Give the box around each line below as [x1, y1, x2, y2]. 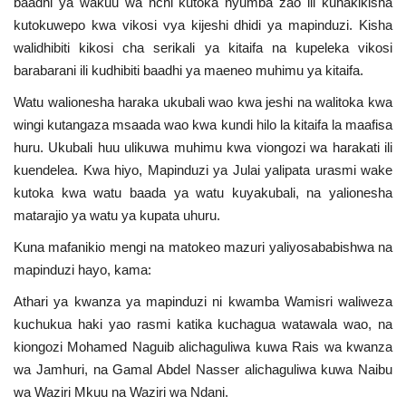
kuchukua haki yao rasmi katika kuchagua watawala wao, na [14, 315, 392, 332]
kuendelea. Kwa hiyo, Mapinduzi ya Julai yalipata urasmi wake [14, 161, 392, 178]
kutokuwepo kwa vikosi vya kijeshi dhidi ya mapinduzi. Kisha [14, 16, 392, 33]
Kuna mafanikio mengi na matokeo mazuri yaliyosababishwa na [14, 238, 392, 255]
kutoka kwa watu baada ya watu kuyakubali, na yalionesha [14, 184, 392, 200]
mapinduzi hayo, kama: [14, 261, 151, 277]
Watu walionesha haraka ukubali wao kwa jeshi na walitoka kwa [14, 93, 392, 110]
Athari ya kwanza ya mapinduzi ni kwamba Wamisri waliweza [14, 293, 392, 309]
